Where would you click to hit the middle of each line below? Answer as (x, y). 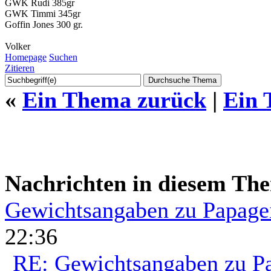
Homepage (26, 57)
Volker (18, 46)
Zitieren (20, 68)
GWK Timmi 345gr (43, 13)
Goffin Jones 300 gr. (44, 24)
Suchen (63, 57)
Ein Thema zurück (114, 100)
